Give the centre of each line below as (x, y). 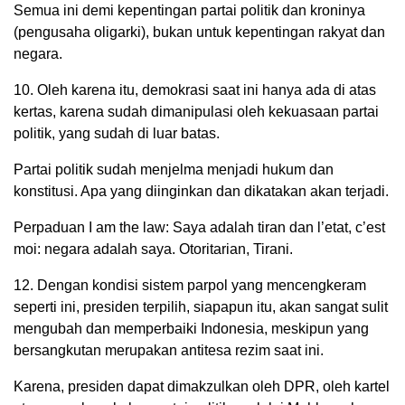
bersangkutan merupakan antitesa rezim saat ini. (169, 350)
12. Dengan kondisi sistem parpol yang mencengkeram (190, 285)
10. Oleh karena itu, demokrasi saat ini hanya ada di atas (195, 90)
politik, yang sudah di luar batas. (117, 133)
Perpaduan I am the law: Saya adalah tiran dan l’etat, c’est (199, 227)
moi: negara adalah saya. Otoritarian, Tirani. (153, 249)
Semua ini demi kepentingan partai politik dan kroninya (189, 10)
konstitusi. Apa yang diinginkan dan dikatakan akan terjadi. (201, 191)
